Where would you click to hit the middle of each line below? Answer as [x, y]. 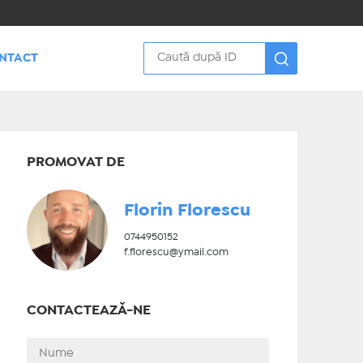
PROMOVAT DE [75, 162]
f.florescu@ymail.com [176, 252]
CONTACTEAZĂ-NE [88, 311]
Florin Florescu [187, 211]
